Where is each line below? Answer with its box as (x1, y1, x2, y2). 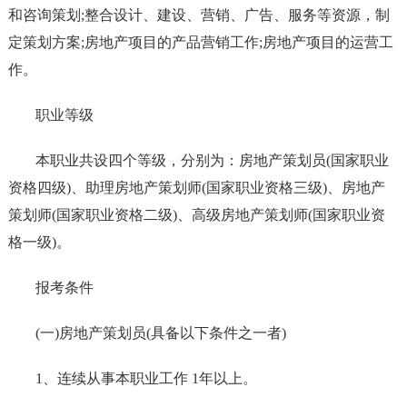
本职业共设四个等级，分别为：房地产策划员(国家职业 (35, 153, 389, 169)
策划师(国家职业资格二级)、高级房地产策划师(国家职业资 (7, 207, 385, 223)
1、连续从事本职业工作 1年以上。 (35, 371, 257, 387)
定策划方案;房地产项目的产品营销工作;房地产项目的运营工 (7, 35, 393, 51)
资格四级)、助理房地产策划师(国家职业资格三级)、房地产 (7, 180, 385, 196)
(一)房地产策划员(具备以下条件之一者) (35, 325, 286, 342)
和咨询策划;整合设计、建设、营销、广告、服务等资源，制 (7, 7, 390, 24)
